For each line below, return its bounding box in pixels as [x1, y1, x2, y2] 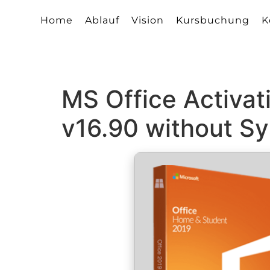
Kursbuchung [176, 14, 250, 27]
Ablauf [85, 14, 120, 27]
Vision [131, 14, 165, 27]
